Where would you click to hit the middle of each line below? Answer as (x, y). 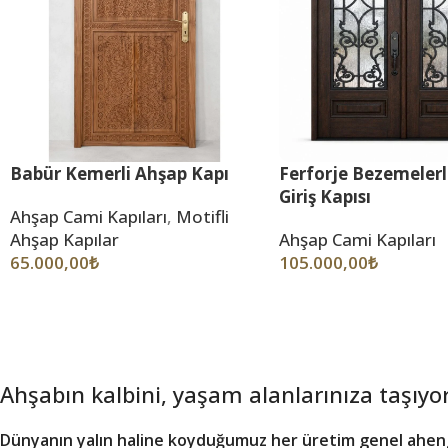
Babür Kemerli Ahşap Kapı (119, 174)
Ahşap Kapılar (64, 240)
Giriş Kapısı (324, 197)
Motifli (202, 217)
